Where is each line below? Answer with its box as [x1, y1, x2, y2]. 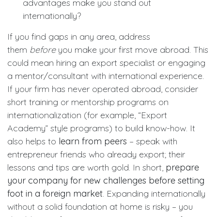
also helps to [7, 135, 59, 147]
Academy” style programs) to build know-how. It [7, 122, 195, 134]
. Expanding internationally [103, 187, 205, 199]
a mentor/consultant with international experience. [7, 70, 204, 81]
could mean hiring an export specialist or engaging [7, 57, 205, 68]
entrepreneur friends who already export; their [7, 148, 185, 160]
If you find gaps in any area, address [7, 31, 150, 42]
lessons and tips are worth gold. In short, [7, 161, 166, 173]
